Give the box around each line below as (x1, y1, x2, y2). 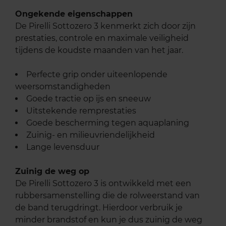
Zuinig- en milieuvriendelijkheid (26, 130, 155, 140)
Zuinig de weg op (15, 166, 89, 177)
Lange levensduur (26, 142, 99, 152)
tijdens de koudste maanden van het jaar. (15, 45, 183, 55)
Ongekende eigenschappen (15, 9, 133, 19)
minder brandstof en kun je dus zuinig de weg (15, 215, 202, 225)
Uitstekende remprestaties (26, 106, 136, 116)
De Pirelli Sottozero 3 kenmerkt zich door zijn (15, 21, 196, 31)
